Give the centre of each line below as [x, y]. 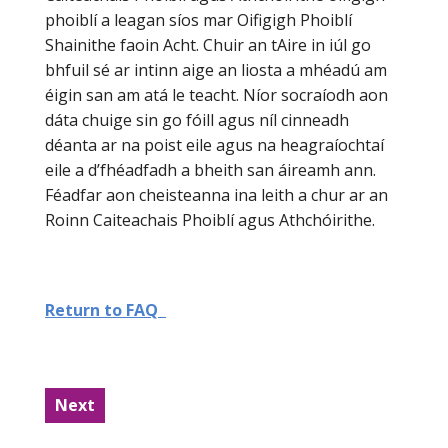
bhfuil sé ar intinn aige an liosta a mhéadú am [216, 70]
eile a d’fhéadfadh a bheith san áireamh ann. [210, 170]
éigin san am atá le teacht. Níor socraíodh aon [216, 95]
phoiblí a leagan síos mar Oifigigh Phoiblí [198, 20]
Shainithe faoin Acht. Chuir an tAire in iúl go [208, 45]
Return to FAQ [105, 310]
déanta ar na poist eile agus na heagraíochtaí [214, 145]
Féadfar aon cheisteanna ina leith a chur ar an [216, 195]
